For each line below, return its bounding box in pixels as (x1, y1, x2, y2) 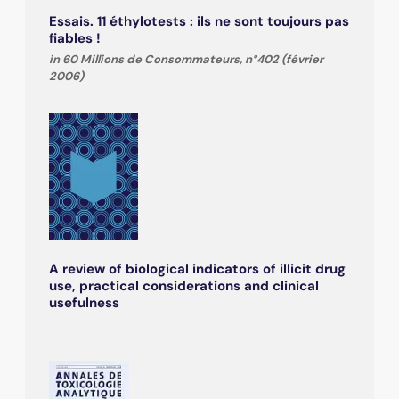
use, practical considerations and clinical (49, 276, 319, 295)
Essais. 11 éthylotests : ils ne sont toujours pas (49, 12, 349, 30)
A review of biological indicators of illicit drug (49, 259, 346, 278)
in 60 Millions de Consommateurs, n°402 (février (49, 51, 323, 67)
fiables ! (49, 28, 101, 47)
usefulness (49, 293, 119, 312)
